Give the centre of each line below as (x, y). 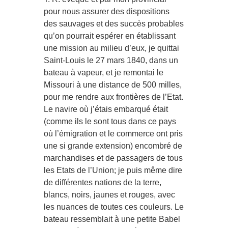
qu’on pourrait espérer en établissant (110, 36)
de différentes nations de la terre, (103, 182)
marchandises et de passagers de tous (113, 158)
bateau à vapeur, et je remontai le (104, 72)
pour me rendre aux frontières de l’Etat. (114, 97)
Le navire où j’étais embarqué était (106, 109)
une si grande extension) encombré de (113, 146)
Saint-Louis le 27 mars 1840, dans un (111, 60)
